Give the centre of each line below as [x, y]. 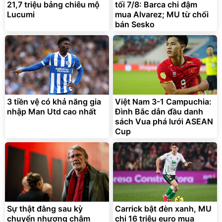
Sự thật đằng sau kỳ [45, 209]
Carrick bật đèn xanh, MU [163, 209]
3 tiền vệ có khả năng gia [54, 102]
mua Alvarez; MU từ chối [162, 15]
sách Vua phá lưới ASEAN [164, 122]
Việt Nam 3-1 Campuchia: [163, 102]
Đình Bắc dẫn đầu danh [159, 112]
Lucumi [21, 15]
